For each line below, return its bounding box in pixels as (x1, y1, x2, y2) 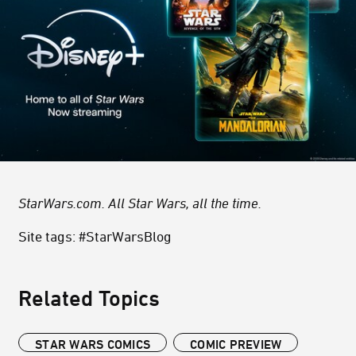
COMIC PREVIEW (190, 337, 282, 352)
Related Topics (18, 285, 160, 311)
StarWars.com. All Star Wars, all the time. (18, 195, 261, 211)
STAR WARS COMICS (35, 337, 150, 352)
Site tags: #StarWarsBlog (18, 228, 172, 245)
